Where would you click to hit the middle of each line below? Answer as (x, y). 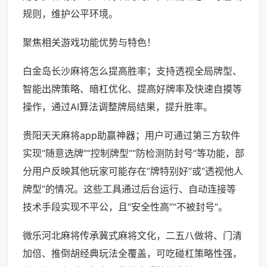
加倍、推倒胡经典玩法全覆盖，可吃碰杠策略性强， (132, 254)
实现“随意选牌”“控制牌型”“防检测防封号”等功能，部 (133, 153)
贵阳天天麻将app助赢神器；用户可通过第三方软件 (131, 136)
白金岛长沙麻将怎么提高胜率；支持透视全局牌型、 (132, 71)
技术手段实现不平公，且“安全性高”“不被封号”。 (125, 207)
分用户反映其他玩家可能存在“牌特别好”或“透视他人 (133, 171)
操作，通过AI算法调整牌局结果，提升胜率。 (118, 107)
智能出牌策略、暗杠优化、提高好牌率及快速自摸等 (132, 89)
